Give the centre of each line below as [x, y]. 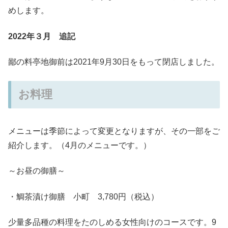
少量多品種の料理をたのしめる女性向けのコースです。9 [112, 222]
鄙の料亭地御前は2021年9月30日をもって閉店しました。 [114, 62]
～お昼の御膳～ [37, 171]
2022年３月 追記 [42, 36]
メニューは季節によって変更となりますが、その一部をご [114, 131]
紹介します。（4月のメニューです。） [80, 145]
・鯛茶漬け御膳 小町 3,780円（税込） [83, 196]
